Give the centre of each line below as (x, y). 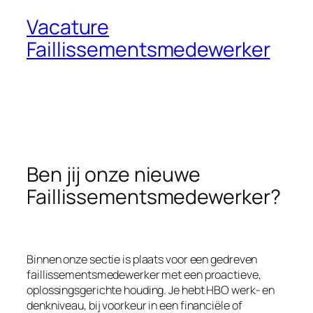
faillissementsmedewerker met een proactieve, (144, 275)
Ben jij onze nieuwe (114, 175)
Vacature (68, 27)
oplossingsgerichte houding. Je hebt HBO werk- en (151, 290)
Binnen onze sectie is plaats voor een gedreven (142, 260)
